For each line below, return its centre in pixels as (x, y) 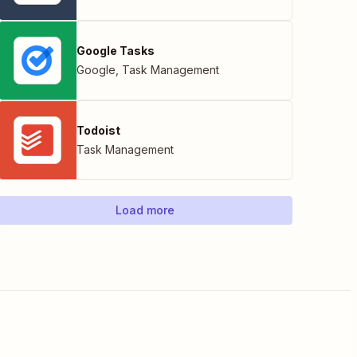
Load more (145, 210)
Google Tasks (116, 51)
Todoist (98, 130)
